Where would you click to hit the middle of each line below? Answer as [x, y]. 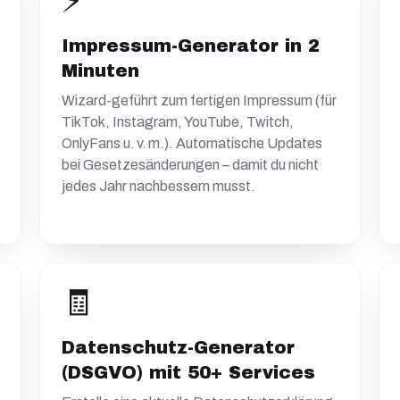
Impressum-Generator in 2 [191, 46]
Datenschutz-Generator [178, 347]
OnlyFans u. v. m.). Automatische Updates [192, 143]
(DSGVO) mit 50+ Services [188, 372]
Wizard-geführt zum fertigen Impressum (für [199, 100]
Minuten [100, 71]
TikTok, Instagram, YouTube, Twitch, [178, 122]
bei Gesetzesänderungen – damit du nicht [190, 165]
